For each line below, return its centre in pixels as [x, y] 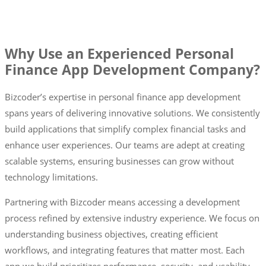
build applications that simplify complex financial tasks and [125, 129]
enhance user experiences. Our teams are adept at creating [125, 145]
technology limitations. [51, 177]
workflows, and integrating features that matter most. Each [125, 250]
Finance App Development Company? [132, 70]
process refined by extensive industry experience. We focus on [132, 218]
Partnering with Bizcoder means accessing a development [122, 202]
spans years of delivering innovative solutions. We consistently [132, 113]
